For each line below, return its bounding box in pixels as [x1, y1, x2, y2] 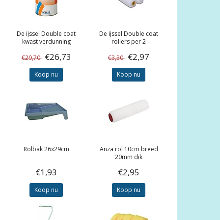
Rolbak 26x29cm [23, 145, 69, 154]
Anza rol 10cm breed [99, 145, 158, 154]
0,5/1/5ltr [33, 45, 59, 54]
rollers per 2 [111, 37, 146, 46]
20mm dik [115, 153, 143, 162]
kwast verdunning [22, 37, 71, 46]
